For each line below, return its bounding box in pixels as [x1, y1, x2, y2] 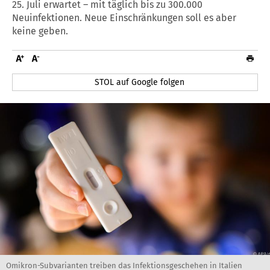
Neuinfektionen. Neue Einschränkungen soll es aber [12, 11, 236, 24]
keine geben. [12, 25, 68, 37]
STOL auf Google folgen [95, 77, 185, 87]
